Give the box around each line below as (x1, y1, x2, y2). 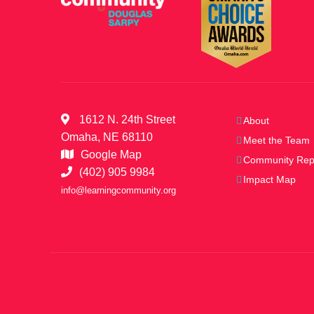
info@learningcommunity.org (61, 184, 176, 196)
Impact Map (243, 173, 296, 185)
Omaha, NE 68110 (61, 130, 153, 143)
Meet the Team (243, 134, 310, 146)
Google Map (81, 148, 142, 161)
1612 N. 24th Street (76, 113, 175, 125)
